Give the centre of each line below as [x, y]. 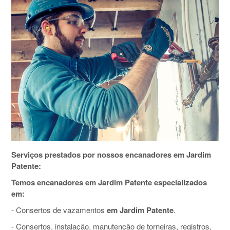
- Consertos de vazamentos [59, 210]
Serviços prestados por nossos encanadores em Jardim [111, 155]
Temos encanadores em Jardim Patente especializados [109, 183]
